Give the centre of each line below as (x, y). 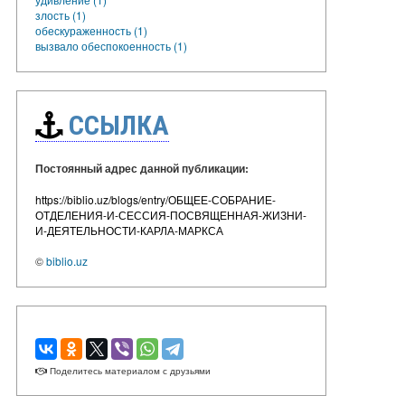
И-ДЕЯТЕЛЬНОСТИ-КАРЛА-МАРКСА (129, 230)
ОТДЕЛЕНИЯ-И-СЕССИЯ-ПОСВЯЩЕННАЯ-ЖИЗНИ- (171, 214)
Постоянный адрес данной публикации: (142, 168)
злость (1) (61, 14)
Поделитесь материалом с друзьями (129, 370)
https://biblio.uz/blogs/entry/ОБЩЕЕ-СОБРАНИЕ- (155, 199)
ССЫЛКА (116, 125)
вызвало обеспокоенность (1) (111, 45)
